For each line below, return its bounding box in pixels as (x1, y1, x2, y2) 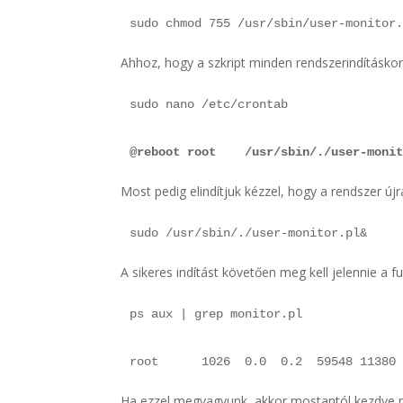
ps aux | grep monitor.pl (130, 306, 303, 321)
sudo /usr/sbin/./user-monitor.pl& (130, 225, 368, 240)
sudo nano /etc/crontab (130, 96, 289, 112)
